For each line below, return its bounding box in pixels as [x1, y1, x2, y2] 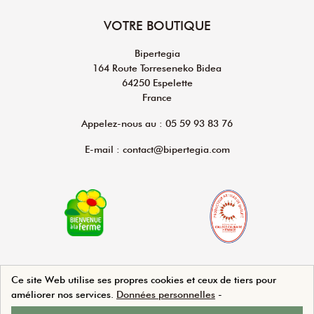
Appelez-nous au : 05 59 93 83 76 [81, 118, 233, 130]
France [142, 92, 172, 104]
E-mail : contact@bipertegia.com [84, 144, 230, 156]
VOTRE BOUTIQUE [103, 18, 211, 34]
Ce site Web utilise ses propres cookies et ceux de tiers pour [11, 274, 276, 286]
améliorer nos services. [11, 289, 116, 301]
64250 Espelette [121, 77, 193, 89]
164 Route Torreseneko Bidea [93, 62, 221, 74]
